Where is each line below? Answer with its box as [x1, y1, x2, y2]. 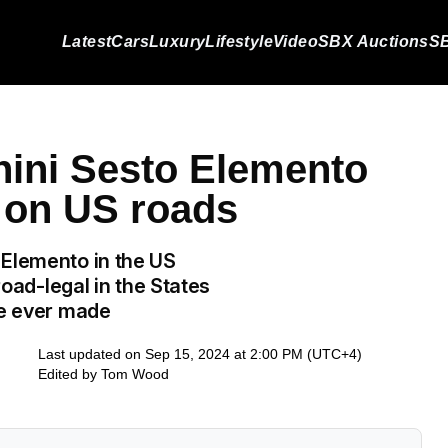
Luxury [148, 33, 206, 50]
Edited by [38, 366, 101, 382]
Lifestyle [205, 33, 273, 50]
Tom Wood [101, 366, 169, 382]
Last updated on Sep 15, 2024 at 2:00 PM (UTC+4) [38, 346, 362, 362]
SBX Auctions [318, 33, 429, 50]
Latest [61, 33, 112, 50]
